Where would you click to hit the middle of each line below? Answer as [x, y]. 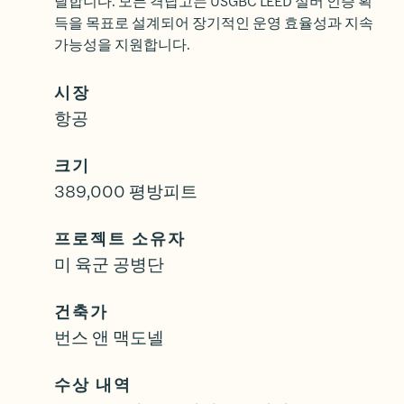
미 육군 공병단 [109, 264]
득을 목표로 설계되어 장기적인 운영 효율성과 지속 [214, 23]
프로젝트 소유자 [120, 239]
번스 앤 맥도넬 [109, 337]
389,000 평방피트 [126, 191]
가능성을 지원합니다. [122, 44]
